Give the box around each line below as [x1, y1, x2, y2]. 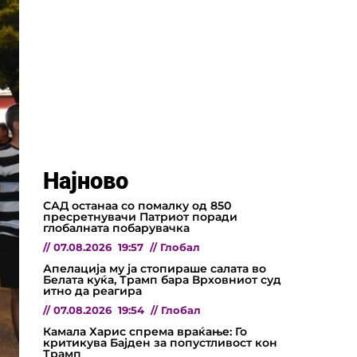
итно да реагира [43, 283, 142, 298]
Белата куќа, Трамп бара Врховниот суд [43, 272, 281, 287]
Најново [43, 167, 128, 194]
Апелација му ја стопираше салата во [43, 261, 266, 276]
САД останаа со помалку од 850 [43, 198, 231, 213]
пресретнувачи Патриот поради [43, 209, 237, 224]
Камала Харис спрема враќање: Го [43, 324, 247, 339]
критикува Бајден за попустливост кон [43, 335, 277, 350]
